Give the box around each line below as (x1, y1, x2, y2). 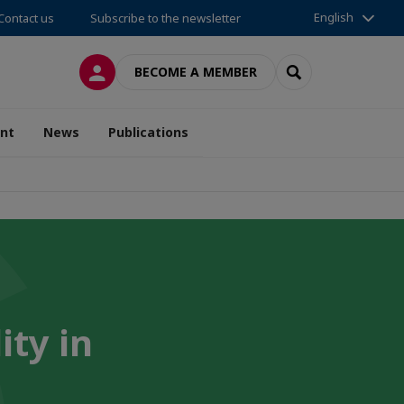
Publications (108, 124, 188, 141)
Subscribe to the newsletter (90, 10, 241, 26)
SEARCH (293, 62, 342, 79)
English (314, 9, 353, 25)
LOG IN (96, 62, 142, 79)
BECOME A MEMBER (134, 63, 257, 80)
